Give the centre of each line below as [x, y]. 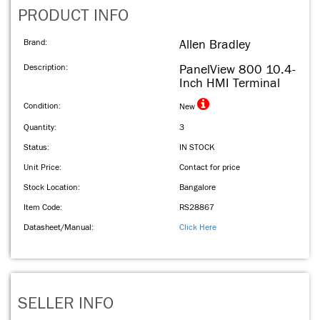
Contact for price [210, 167]
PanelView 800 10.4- [237, 70]
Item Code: [43, 207]
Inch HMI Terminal [230, 83]
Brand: [35, 42]
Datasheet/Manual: [59, 227]
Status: [36, 147]
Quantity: [40, 127]
